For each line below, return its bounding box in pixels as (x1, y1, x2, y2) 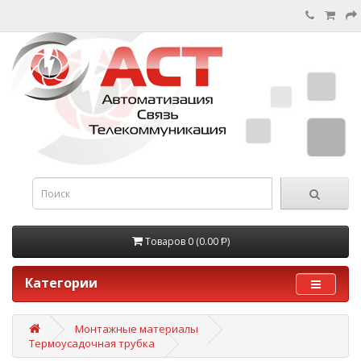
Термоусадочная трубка (29, 336, 155, 351)
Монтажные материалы (75, 322, 198, 336)
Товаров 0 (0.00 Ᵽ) (144, 234, 230, 248)
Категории (25, 274, 98, 292)
